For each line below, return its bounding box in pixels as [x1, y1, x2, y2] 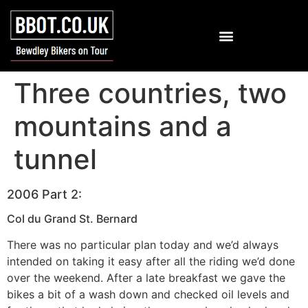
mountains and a [14, 109, 232, 143]
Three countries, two [14, 76, 287, 110]
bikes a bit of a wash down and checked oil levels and [7, 287, 289, 301]
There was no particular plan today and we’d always [7, 237, 278, 252]
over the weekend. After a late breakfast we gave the [7, 270, 285, 285]
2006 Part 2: [7, 186, 82, 201]
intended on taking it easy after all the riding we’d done [7, 254, 295, 268]
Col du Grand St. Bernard [7, 211, 137, 225]
